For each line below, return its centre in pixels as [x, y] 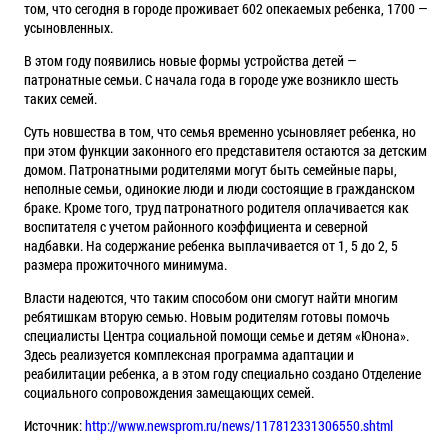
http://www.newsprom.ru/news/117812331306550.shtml [238, 425]
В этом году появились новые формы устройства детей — [190, 60]
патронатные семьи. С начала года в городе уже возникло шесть [211, 79]
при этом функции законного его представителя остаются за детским [225, 150]
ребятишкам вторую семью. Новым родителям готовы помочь [206, 316]
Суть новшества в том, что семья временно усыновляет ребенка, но [219, 131]
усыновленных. [68, 27]
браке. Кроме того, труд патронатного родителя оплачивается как [216, 207]
